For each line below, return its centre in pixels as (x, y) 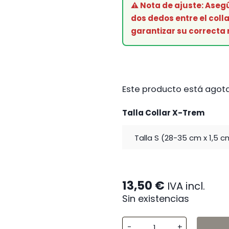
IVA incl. (186, 186)
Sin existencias (156, 198)
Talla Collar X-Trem (163, 112)
